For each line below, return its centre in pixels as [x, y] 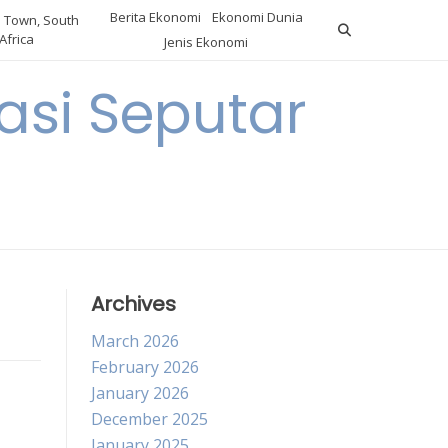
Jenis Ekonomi [206, 42]
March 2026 [135, 341]
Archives [133, 304]
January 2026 [140, 393]
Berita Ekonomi [155, 17]
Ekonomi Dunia [257, 17]
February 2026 [145, 367]
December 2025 [149, 419]
